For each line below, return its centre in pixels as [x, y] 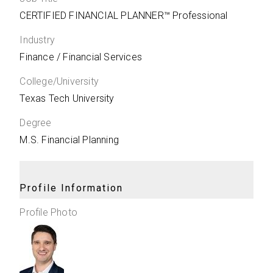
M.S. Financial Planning [69, 140]
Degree [36, 123]
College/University [59, 81]
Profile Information [72, 188]
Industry [37, 40]
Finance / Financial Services [81, 57]
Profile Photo [49, 212]
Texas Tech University [67, 98]
